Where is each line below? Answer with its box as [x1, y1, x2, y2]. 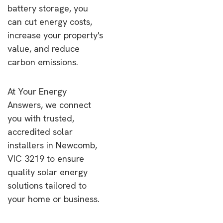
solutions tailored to [7, 180, 87, 191]
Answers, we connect [7, 99, 91, 111]
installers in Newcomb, [7, 139, 97, 151]
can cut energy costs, [7, 16, 92, 27]
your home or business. [7, 193, 100, 205]
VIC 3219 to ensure [7, 153, 84, 164]
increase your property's [7, 29, 103, 41]
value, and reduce [7, 43, 80, 54]
